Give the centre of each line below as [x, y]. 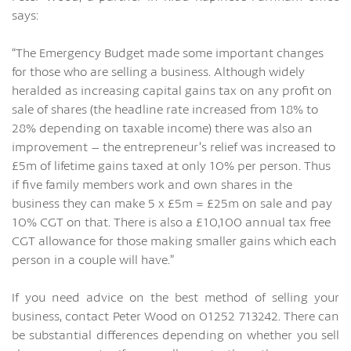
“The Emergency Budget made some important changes [168, 52]
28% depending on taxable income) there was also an [162, 127]
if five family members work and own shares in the [152, 184]
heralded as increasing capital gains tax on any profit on [172, 90]
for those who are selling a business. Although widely [158, 71]
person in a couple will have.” [93, 259]
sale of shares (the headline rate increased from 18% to [165, 109]
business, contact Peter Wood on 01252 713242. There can [175, 315]
